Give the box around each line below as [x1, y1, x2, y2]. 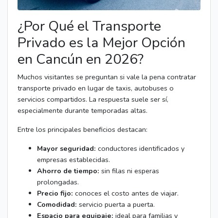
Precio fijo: [37, 188, 73, 198]
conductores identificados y [96, 143, 184, 153]
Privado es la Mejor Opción [18, 33, 185, 52]
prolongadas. [37, 177, 79, 187]
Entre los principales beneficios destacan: [18, 124, 147, 134]
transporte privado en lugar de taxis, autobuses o [18, 83, 174, 93]
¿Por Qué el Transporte [18, 16, 161, 36]
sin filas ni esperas [99, 165, 159, 176]
